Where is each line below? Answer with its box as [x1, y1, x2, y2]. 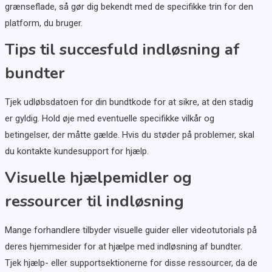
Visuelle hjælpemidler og [4, 167, 192, 189]
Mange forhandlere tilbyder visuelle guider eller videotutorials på [4, 225, 257, 236]
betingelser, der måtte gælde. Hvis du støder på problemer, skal [4, 129, 254, 141]
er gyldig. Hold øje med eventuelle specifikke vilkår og [4, 113, 214, 124]
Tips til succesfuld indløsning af [4, 39, 240, 61]
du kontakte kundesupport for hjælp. [4, 146, 149, 157]
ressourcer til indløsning [4, 191, 184, 212]
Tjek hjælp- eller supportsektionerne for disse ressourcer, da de [4, 257, 257, 269]
